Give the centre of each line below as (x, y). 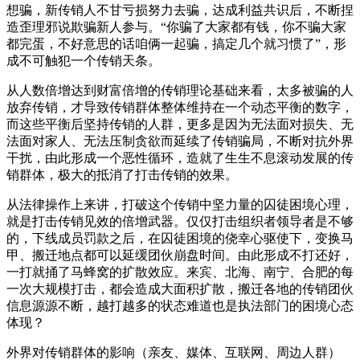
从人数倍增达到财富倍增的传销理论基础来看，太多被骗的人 (180, 90)
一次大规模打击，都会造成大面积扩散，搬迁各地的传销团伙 (180, 288)
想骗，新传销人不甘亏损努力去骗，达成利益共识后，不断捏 (180, 10)
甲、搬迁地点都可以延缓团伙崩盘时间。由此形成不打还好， (180, 255)
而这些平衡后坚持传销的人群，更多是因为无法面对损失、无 (180, 124)
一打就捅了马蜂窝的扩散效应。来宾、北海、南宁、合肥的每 (180, 272)
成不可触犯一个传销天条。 (84, 60)
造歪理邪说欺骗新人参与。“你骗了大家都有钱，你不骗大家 (176, 27)
